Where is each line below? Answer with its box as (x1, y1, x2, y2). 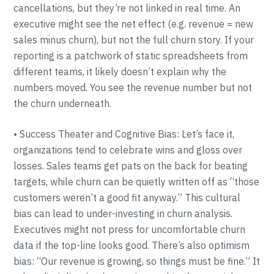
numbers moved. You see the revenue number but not (13, 81, 253, 94)
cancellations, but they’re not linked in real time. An (13, 2, 241, 14)
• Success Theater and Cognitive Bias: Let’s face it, (13, 128, 235, 140)
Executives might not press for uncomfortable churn (13, 223, 246, 235)
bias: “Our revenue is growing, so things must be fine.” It (13, 255, 261, 267)
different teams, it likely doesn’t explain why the (13, 65, 227, 78)
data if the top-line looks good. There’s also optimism (13, 239, 250, 251)
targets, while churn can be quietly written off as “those (13, 176, 260, 188)
